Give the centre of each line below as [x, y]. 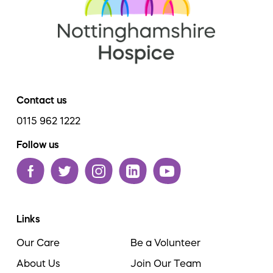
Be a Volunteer [166, 243]
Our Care [38, 243]
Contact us [42, 100]
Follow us [38, 144]
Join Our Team [166, 263]
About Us [38, 263]
